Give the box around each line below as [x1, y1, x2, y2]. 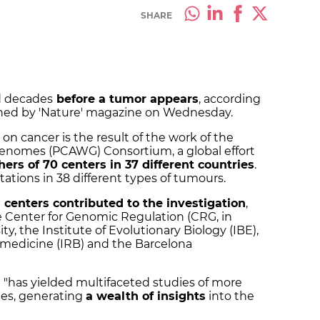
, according [199, 92, 261, 106]
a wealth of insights [86, 289, 206, 304]
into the [206, 289, 254, 304]
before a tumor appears [53, 92, 199, 106]
